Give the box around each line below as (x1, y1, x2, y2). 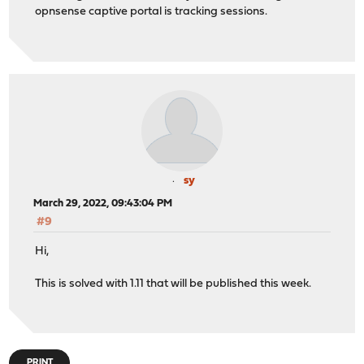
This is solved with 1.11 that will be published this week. (35, 278, 312, 291)
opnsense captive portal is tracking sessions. (35, 6, 268, 19)
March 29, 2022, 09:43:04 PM (33, 197, 173, 209)
